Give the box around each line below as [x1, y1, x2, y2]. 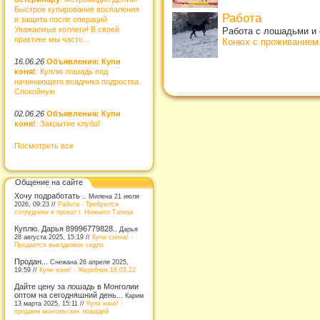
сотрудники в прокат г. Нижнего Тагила [14, 208, 133, 216]
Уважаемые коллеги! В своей [14, 24, 119, 34]
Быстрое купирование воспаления [14, 4, 139, 14]
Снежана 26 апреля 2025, [50, 258, 129, 266]
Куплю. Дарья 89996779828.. [14, 224, 119, 233]
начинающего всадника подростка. [14, 76, 141, 86]
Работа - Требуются [58, 200, 119, 208]
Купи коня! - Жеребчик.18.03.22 [39, 266, 136, 274]
